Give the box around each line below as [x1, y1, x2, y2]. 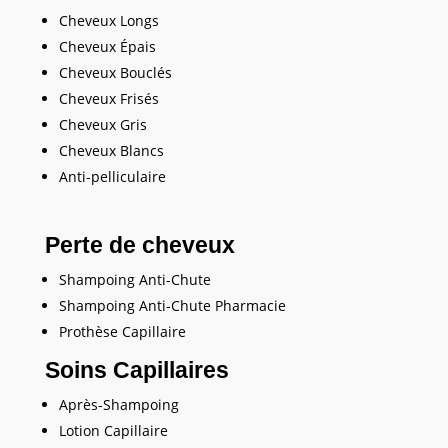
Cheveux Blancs [58, 141, 164, 161]
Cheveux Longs [58, 11, 159, 31]
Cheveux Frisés [58, 89, 159, 109]
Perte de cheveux [44, 232, 235, 259]
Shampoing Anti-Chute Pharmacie [58, 296, 286, 316]
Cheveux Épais [58, 37, 156, 57]
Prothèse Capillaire [58, 322, 186, 342]
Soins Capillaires [44, 357, 229, 384]
